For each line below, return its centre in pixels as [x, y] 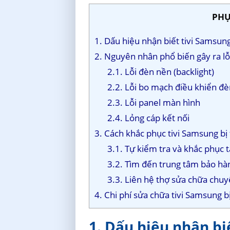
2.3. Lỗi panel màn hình [154, 102]
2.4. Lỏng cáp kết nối [149, 118]
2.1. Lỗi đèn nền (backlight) [161, 71]
